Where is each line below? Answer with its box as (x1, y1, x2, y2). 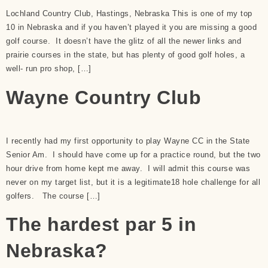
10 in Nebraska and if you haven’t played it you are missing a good (6, 23, 257, 32)
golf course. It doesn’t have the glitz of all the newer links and (6, 36, 241, 46)
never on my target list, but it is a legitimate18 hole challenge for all (6, 177, 260, 187)
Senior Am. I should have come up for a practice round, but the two (6, 150, 261, 159)
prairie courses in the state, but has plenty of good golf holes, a (6, 50, 245, 60)
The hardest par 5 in (6, 213, 196, 235)
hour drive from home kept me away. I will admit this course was (6, 163, 250, 173)
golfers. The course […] (6, 191, 100, 200)
